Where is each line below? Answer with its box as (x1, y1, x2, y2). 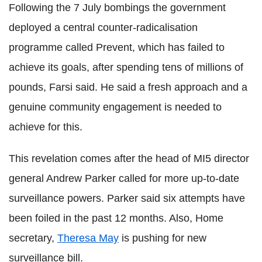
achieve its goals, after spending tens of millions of (9, 61, 243, 73)
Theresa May (57, 232, 119, 244)
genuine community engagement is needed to (9, 101, 222, 113)
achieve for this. (9, 120, 82, 133)
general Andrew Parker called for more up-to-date (9, 172, 239, 184)
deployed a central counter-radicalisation (9, 21, 198, 33)
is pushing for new (119, 232, 206, 244)
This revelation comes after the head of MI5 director (9, 152, 249, 164)
